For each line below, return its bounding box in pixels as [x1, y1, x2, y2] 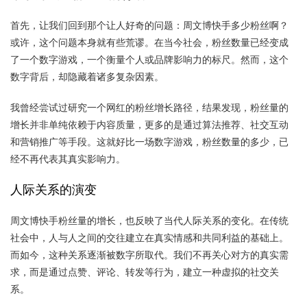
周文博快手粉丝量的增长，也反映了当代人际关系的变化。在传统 [10, 214, 288, 227]
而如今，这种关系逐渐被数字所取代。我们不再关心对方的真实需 [10, 248, 288, 261]
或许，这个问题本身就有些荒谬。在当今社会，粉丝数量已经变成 [10, 36, 288, 49]
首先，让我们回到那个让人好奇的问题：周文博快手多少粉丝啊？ [10, 19, 288, 32]
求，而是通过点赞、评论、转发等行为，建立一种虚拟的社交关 [10, 265, 279, 278]
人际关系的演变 [10, 181, 97, 198]
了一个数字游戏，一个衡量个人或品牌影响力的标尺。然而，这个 [10, 53, 288, 66]
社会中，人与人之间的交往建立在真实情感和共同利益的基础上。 [10, 231, 288, 244]
